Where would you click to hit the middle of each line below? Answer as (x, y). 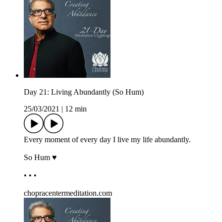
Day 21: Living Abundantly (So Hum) (84, 92)
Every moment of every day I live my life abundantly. (107, 140)
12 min (76, 109)
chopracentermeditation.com (68, 193)
